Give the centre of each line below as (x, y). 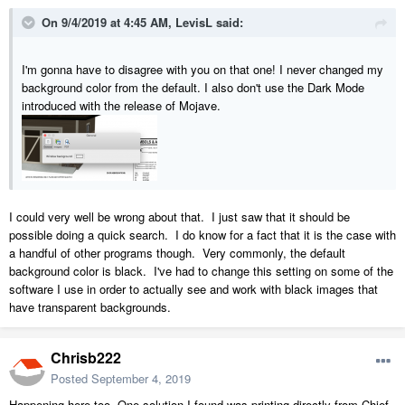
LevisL (194, 23)
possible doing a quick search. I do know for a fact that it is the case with (202, 235)
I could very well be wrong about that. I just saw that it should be (179, 217)
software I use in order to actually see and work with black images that (193, 289)
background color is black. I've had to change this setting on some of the (201, 271)
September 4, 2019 (141, 379)
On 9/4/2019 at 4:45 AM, (108, 23)
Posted (71, 379)
